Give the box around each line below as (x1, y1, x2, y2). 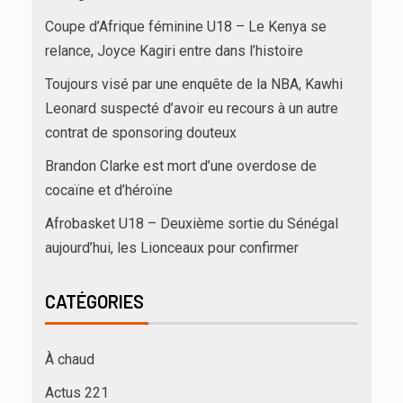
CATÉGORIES (45, 291, 144, 313)
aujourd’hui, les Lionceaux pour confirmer (45, 239, 299, 257)
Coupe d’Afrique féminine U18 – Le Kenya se (45, 18, 327, 36)
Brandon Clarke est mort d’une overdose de (45, 157, 317, 175)
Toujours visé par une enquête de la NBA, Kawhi (45, 76, 343, 94)
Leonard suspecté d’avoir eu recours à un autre (45, 100, 338, 118)
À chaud (45, 351, 94, 369)
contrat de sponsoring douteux (45, 124, 237, 142)
